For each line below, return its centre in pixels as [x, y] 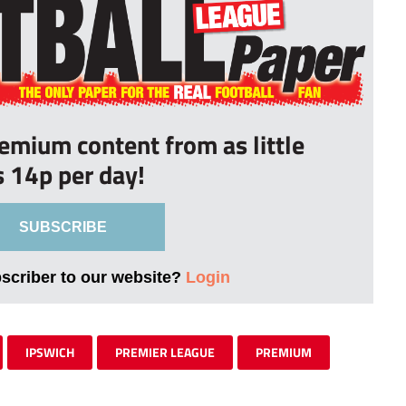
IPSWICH [50, 352]
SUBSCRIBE [63, 227]
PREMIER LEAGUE [165, 352]
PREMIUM [284, 352]
